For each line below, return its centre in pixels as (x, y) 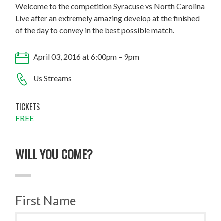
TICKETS (28, 107)
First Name (46, 201)
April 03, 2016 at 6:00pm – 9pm (86, 57)
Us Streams (52, 78)
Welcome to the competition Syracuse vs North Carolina (110, 6)
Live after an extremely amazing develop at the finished (108, 18)
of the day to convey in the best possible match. (95, 30)
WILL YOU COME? (54, 154)
